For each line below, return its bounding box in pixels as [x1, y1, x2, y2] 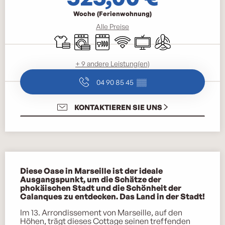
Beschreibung [5, 152, 85, 171]
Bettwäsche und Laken [52, 33, 135, 43]
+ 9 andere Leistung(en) [75, 59, 150, 68]
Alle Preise [96, 22, 129, 31]
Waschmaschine [72, 33, 133, 43]
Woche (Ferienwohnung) [73, 9, 152, 18]
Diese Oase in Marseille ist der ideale [20, 166, 163, 176]
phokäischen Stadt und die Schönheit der [20, 183, 181, 193]
